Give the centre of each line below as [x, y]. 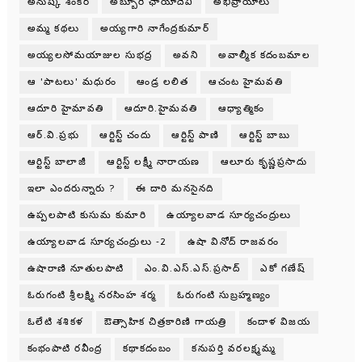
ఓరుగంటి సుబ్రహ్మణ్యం [224, 296]
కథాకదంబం [147, 349]
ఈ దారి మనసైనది [175, 189]
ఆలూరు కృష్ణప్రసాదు [264, 162]
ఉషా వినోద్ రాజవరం [233, 242]
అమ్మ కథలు [53, 29]
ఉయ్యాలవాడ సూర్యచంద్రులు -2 [97, 242]
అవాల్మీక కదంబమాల [265, 56]
